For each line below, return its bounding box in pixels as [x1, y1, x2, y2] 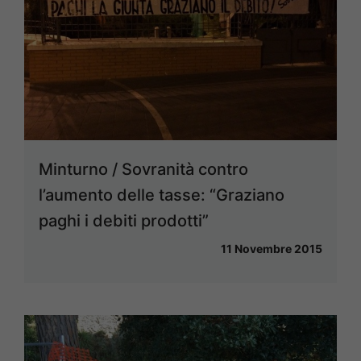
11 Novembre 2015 [221, 242, 322, 256]
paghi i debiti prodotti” [39, 211, 209, 231]
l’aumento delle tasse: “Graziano [39, 185, 284, 205]
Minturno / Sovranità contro [39, 160, 248, 180]
